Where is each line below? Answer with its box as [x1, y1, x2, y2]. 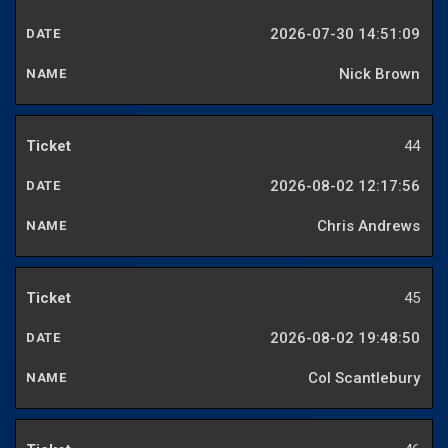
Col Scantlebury [308, 369, 420, 388]
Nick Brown [339, 65, 420, 84]
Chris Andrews [317, 217, 420, 236]
